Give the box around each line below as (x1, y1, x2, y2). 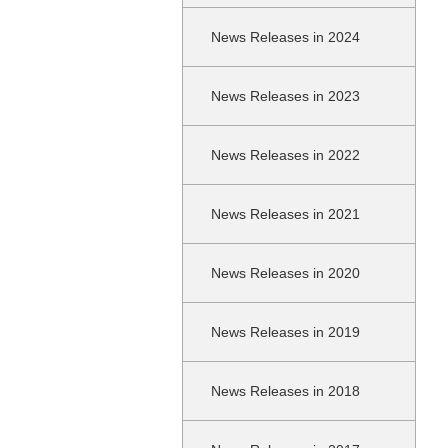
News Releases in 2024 (211, 29, 360, 45)
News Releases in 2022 (211, 147, 360, 163)
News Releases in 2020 (211, 265, 360, 281)
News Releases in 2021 (211, 206, 360, 222)
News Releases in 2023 (211, 88, 360, 104)
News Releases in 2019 (211, 324, 360, 340)
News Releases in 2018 (211, 383, 360, 399)
